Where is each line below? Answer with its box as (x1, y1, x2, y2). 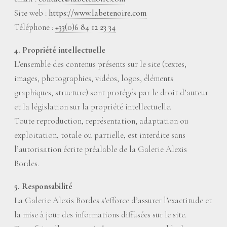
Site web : (14, 8, 49, 18)
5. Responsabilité (14, 181, 72, 192)
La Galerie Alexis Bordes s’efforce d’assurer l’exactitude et (14, 195, 212, 206)
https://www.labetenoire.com (49, 8, 146, 18)
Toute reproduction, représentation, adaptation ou (14, 116, 188, 126)
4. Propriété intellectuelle (14, 45, 105, 55)
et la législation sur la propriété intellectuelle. (14, 101, 171, 112)
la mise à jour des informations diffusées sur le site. (14, 209, 186, 220)
